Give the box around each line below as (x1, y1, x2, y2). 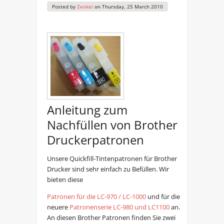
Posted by (51, 2, 77, 10)
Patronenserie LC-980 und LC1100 (69, 202, 169, 212)
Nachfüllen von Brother (46, 116, 177, 133)
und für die (145, 192, 180, 201)
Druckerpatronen (46, 131, 144, 148)
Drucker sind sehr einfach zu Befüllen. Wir (46, 164, 169, 174)
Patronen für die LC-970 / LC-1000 (46, 192, 146, 201)
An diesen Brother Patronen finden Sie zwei (46, 213, 175, 222)
